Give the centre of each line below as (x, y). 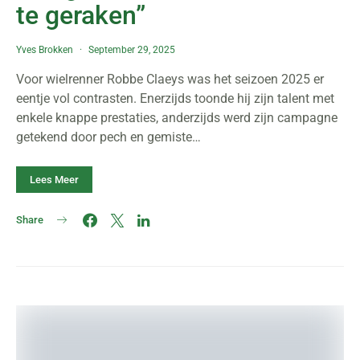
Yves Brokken (45, 50)
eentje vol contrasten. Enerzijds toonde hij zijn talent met (175, 98)
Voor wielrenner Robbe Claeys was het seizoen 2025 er (170, 79)
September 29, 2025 (132, 50)
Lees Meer (54, 180)
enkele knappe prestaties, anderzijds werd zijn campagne (177, 118)
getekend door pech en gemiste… (108, 137)
